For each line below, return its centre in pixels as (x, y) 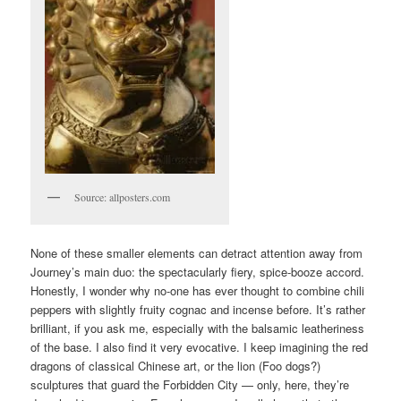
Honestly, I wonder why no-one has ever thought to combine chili (198, 291)
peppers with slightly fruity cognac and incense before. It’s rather (198, 310)
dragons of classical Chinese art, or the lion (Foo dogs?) (176, 366)
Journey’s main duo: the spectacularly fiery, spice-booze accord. (198, 272)
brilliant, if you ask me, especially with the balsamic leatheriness (198, 328)
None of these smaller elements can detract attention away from (197, 253)
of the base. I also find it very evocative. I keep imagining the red (200, 347)
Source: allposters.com (123, 196)
